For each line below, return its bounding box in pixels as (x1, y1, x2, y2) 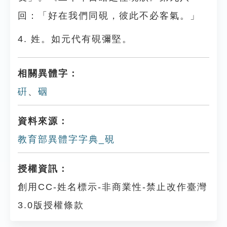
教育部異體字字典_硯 (18, 134, 115, 144)
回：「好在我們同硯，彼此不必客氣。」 (18, 11, 200, 21)
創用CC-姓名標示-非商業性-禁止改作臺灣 (18, 182, 207, 192)
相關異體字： (18, 68, 79, 79)
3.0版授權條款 (18, 200, 84, 210)
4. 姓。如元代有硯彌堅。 (18, 34, 132, 44)
